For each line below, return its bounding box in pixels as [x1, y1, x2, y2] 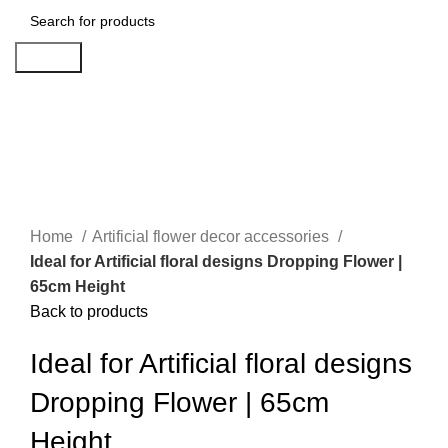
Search [23, 49, 74, 66]
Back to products [30, 303, 148, 321]
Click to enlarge [30, 153, 141, 171]
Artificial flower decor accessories [92, 228, 333, 246]
